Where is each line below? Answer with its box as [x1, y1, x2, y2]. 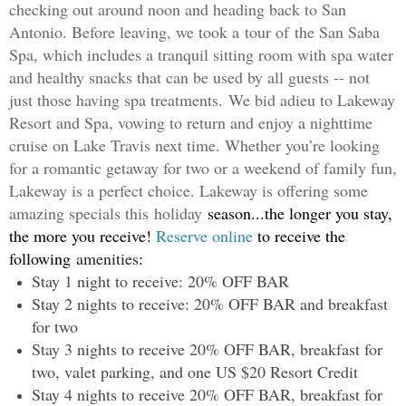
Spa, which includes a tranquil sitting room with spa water [9, 43, 393, 65]
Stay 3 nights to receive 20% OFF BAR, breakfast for [32, 337, 382, 360]
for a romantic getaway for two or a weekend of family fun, [9, 156, 397, 179]
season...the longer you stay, [202, 201, 392, 224]
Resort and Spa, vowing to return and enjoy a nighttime [9, 111, 372, 133]
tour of [245, 20, 289, 43]
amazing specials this [9, 201, 154, 224]
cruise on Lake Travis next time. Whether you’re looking [9, 133, 380, 156]
